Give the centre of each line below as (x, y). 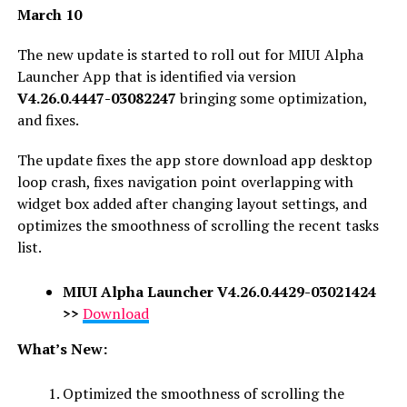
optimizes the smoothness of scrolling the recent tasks (198, 225)
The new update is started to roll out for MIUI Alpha (190, 54)
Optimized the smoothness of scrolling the (203, 393)
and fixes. (48, 119)
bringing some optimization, (271, 98)
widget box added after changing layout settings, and (192, 203)
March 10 (49, 14)
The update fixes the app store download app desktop (194, 159)
